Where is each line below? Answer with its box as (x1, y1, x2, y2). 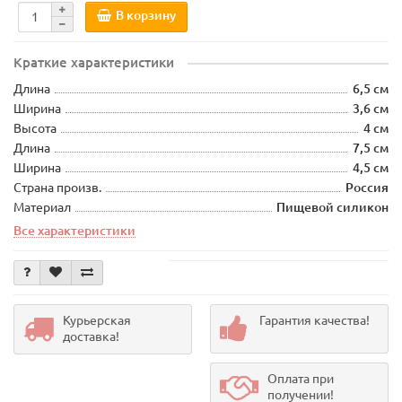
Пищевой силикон (276, 199, 389, 214)
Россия (345, 179, 389, 195)
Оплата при (267, 371, 334, 386)
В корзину (116, 8, 176, 23)
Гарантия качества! (259, 312, 370, 328)
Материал (13, 199, 71, 214)
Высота (13, 120, 57, 135)
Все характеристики (13, 223, 135, 238)
